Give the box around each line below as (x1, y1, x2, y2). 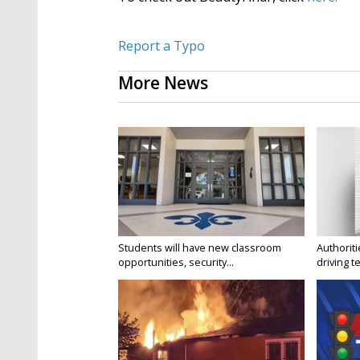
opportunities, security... (118, 255, 234, 270)
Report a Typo (118, 37, 205, 55)
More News (118, 72, 208, 95)
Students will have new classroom (118, 240, 281, 256)
